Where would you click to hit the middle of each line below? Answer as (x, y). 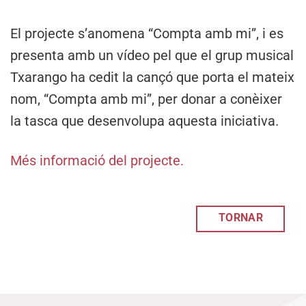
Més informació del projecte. (99, 160)
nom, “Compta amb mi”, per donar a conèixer (146, 99)
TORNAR (241, 218)
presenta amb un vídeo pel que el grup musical (152, 55)
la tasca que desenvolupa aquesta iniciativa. (144, 121)
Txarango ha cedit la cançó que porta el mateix (152, 77)
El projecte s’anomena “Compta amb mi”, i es (147, 33)
